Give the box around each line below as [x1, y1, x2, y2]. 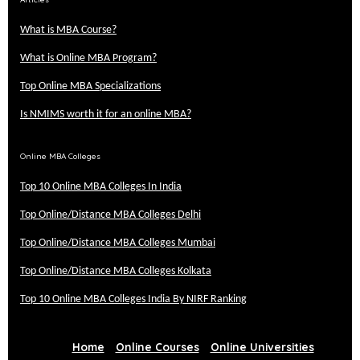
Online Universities [210, 340, 314, 354]
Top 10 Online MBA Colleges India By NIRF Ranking [20, 294, 247, 305]
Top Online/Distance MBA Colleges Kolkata [20, 266, 211, 276]
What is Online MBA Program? [20, 53, 157, 63]
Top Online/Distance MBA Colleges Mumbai [20, 238, 215, 248]
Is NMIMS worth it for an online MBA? [20, 109, 191, 120]
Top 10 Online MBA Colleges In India [20, 182, 182, 192]
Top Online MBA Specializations [20, 81, 161, 92]
